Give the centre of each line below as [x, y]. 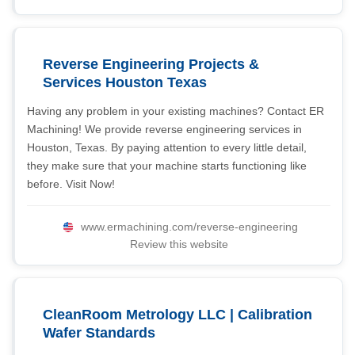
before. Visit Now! [71, 184]
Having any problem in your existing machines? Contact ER [176, 111]
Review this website [179, 244]
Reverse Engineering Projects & [151, 64]
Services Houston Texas [125, 82]
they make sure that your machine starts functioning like [167, 166]
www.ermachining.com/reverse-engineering [189, 227]
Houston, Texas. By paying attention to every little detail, [167, 147]
